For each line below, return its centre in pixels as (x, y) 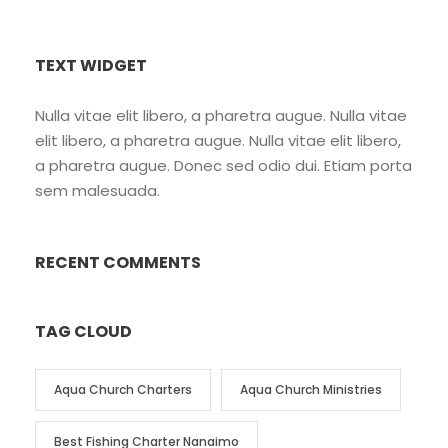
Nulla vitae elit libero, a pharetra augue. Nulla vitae (221, 115)
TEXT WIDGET (91, 65)
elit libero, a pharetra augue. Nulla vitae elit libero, (218, 140)
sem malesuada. (97, 190)
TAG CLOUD (83, 331)
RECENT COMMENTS (118, 262)
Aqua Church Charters (123, 389)
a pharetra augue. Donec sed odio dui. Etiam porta (223, 165)
